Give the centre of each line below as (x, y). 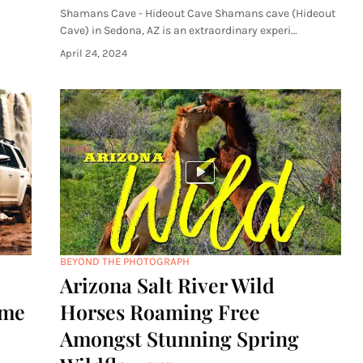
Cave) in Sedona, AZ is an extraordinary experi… (179, 30)
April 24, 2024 (94, 53)
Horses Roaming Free (160, 312)
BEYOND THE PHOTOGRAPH (125, 261)
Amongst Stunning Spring (179, 338)
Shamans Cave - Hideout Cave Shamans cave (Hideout (198, 13)
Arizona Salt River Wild (167, 285)
